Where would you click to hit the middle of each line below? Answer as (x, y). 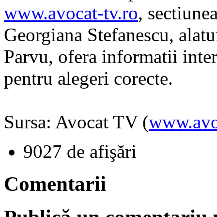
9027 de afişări (80, 151)
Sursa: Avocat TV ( (76, 122)
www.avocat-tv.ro (71, 13)
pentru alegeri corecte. (88, 78)
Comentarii (55, 184)
